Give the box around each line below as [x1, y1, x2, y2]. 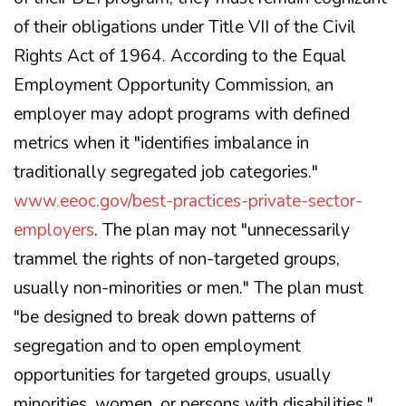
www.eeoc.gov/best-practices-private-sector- [14, 189, 362, 213]
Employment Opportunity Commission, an [14, 73, 333, 97]
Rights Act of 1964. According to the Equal [14, 44, 346, 68]
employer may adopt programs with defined [14, 102, 350, 126]
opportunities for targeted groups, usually [14, 363, 331, 387]
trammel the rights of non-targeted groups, [14, 247, 340, 271]
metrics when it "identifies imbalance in [14, 131, 309, 155]
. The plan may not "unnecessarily [94, 218, 350, 242]
